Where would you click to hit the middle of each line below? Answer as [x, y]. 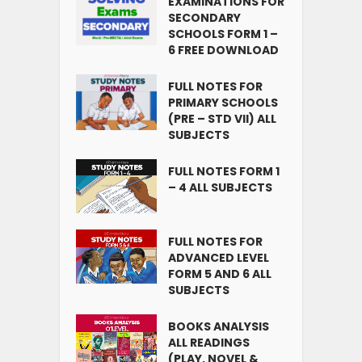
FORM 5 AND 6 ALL [220, 274]
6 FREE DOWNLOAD [224, 51]
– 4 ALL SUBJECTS [221, 188]
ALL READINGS [209, 342]
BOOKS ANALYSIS [219, 326]
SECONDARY [205, 18]
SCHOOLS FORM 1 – [223, 34]
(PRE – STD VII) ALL [223, 119]
